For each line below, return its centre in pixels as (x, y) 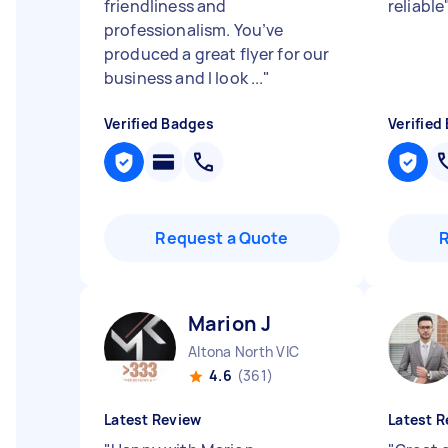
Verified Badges (159, 123)
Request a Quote (222, 238)
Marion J (230, 323)
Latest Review (153, 419)
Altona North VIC (243, 351)
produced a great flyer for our (217, 54)
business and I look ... (184, 78)
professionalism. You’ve (194, 30)
